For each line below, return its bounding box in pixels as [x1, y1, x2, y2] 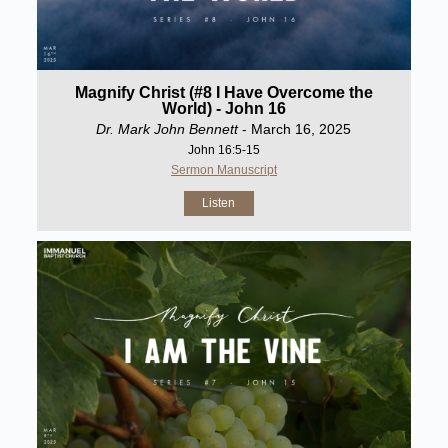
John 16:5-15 [187, 142, 260, 157]
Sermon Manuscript [170, 162, 277, 177]
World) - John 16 [161, 99, 286, 117]
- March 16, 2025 [238, 120, 352, 137]
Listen [202, 195, 236, 210]
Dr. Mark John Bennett [96, 120, 239, 137]
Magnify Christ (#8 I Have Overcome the [74, 83, 373, 101]
